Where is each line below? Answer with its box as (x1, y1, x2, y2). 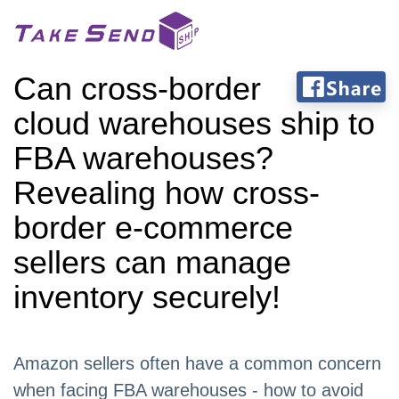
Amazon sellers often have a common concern (13, 354, 381, 373)
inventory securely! (13, 279, 281, 315)
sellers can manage (13, 244, 291, 281)
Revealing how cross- (13, 175, 320, 211)
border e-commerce (13, 209, 293, 246)
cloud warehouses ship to (13, 105, 375, 142)
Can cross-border (13, 70, 261, 107)
